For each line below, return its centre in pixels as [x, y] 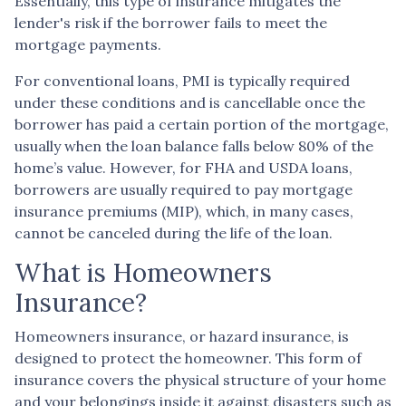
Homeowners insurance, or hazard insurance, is [182, 336]
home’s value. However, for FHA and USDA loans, [184, 167]
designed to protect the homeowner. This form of [188, 358]
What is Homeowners [143, 272]
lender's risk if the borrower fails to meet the [171, 22]
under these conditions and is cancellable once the [190, 102]
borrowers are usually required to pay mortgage [184, 189]
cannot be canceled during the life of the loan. [174, 232]
